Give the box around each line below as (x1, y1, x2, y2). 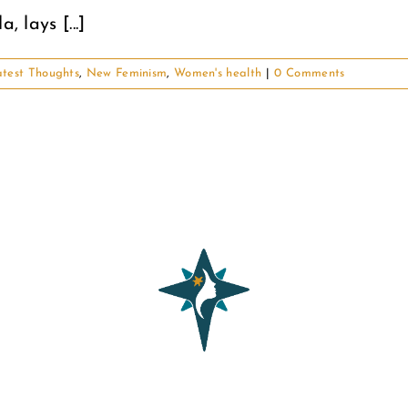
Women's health (173, 67, 262, 80)
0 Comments (274, 67, 345, 80)
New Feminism (86, 67, 168, 80)
